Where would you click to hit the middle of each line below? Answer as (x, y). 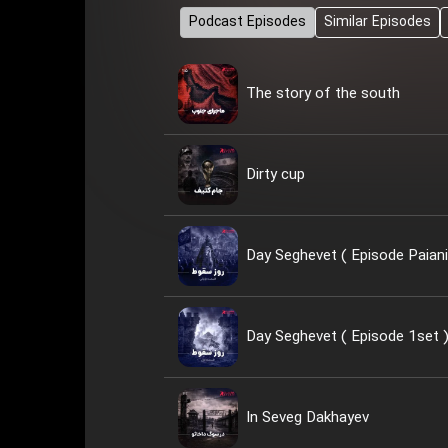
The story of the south (322, 94)
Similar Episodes (377, 22)
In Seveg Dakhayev (307, 418)
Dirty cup (275, 175)
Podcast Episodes (247, 22)
